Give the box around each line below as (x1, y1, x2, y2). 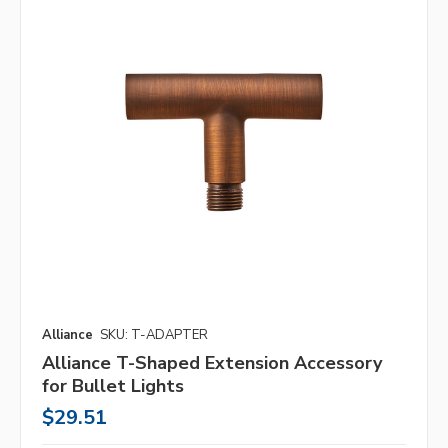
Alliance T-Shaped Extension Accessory (42, 351, 382, 376)
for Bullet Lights (42, 374, 184, 399)
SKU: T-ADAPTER (100, 326, 208, 345)
